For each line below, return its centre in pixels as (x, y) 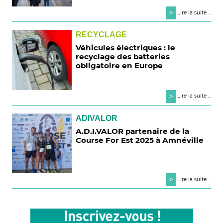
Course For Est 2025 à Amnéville (140, 140)
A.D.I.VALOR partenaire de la (133, 131)
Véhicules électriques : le (126, 48)
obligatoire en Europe (119, 66)
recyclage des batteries (123, 57)
